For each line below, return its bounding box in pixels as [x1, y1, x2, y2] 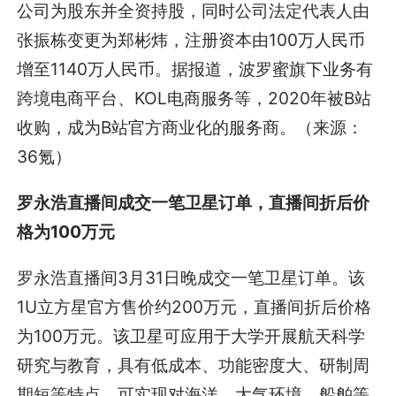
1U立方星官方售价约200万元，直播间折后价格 [17, 296, 372, 318]
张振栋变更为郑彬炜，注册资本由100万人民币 [17, 28, 366, 50]
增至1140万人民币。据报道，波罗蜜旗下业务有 [17, 57, 374, 80]
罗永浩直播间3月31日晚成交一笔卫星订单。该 [17, 267, 366, 289]
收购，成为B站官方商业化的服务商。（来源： [17, 116, 364, 138]
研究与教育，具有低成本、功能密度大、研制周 [17, 354, 370, 377]
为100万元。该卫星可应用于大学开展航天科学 [17, 325, 366, 347]
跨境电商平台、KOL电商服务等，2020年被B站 [17, 87, 372, 109]
